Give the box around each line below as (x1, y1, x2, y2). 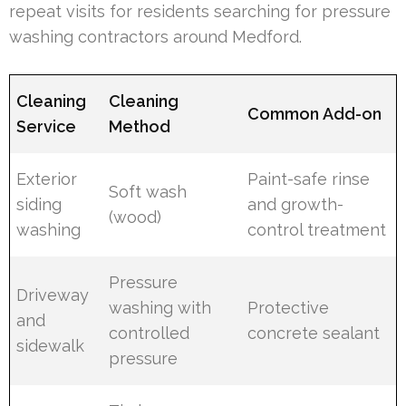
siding (16, 194, 63, 214)
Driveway (16, 285, 90, 304)
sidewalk (16, 335, 85, 355)
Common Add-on (247, 103, 382, 123)
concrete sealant (247, 323, 381, 343)
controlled (109, 323, 190, 343)
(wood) (109, 207, 162, 227)
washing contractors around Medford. (9, 26, 302, 46)
